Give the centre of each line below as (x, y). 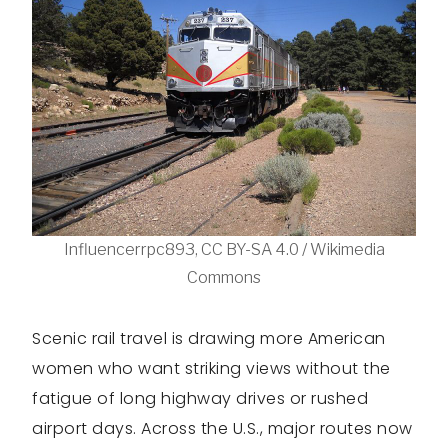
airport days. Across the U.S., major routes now (222, 428)
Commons (224, 277)
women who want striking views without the (211, 368)
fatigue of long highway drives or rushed (200, 398)
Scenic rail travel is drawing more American (209, 338)
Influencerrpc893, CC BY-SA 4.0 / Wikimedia (224, 249)
